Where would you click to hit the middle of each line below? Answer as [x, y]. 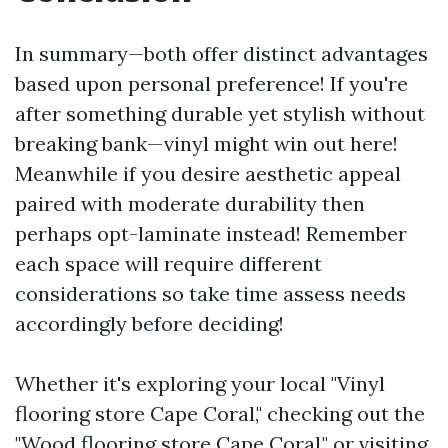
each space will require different [168, 263]
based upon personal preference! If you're [211, 83]
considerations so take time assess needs [210, 293]
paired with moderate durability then [190, 203]
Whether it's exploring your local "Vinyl [200, 383]
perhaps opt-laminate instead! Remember [211, 233]
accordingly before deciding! [149, 323]
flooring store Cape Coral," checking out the [220, 413]
